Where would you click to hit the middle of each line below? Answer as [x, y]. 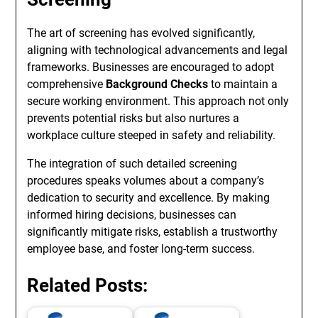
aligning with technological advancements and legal [158, 50]
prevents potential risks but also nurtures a [133, 118]
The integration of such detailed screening [132, 164]
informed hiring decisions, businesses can [132, 215]
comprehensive [67, 84]
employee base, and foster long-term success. [141, 249]
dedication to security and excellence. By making [149, 198]
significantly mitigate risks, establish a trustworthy [153, 232]
